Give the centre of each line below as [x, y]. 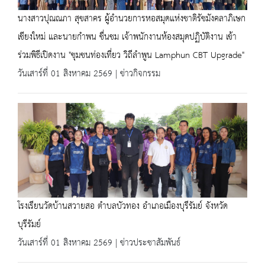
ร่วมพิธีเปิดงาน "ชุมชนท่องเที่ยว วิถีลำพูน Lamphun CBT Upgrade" [131, 56]
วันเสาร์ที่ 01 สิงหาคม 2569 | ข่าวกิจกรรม [89, 74]
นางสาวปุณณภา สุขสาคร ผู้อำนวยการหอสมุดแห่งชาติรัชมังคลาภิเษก [132, 19]
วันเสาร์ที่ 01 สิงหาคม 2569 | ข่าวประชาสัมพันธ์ [99, 243]
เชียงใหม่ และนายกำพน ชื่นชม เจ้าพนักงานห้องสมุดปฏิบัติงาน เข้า [127, 38]
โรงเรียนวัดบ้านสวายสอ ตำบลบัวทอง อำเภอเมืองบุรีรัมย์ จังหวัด [123, 207]
